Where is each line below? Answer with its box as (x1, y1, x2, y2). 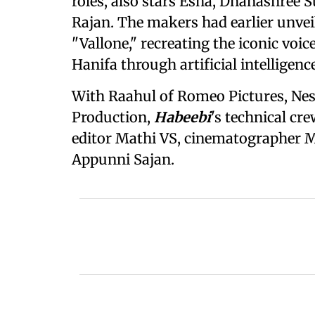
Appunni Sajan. (72, 150, 174, 168)
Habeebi (154, 108, 211, 126)
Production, (72, 108, 154, 126)
